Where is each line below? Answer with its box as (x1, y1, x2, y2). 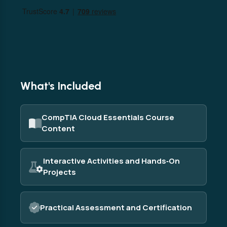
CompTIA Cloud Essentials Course (42, 112, 174, 123)
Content (42, 123, 75, 134)
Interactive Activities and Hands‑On (43, 156, 180, 166)
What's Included (20, 79, 101, 93)
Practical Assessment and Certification (40, 202, 192, 213)
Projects (43, 167, 76, 177)
